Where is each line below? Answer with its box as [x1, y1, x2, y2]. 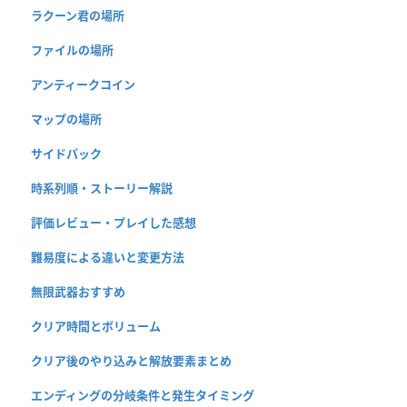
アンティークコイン [31, 75, 135, 93]
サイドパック [31, 144, 102, 162]
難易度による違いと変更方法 [31, 248, 184, 265]
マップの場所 [31, 110, 102, 127]
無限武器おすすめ [31, 283, 125, 300]
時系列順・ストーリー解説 [31, 179, 173, 196]
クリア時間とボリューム [31, 317, 161, 334]
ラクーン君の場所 [31, 6, 124, 24]
